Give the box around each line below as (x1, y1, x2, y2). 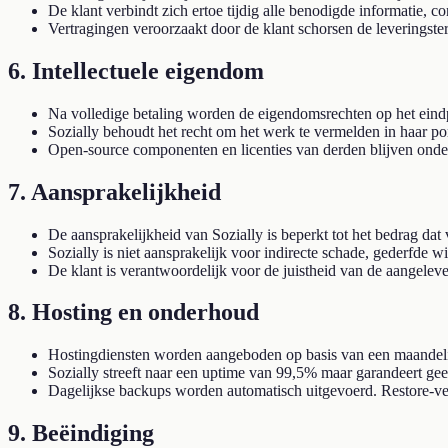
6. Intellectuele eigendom (8, 57, 264, 84)
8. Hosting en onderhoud (8, 299, 259, 326)
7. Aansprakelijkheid (8, 178, 221, 205)
